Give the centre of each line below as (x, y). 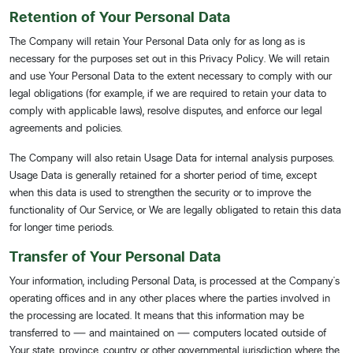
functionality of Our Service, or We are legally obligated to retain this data (175, 210)
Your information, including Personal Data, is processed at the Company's (175, 281)
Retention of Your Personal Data (120, 17)
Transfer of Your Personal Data (115, 257)
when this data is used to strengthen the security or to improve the (160, 192)
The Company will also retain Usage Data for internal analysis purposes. (172, 158)
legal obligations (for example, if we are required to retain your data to (168, 93)
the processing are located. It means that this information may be (157, 315)
